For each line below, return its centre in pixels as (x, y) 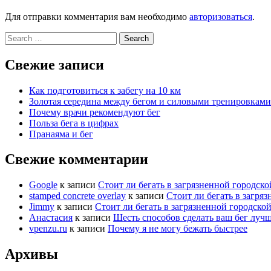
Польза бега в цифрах (74, 123)
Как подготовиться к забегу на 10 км (105, 90)
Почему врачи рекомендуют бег (95, 112)
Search (17, 36)
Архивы (31, 254)
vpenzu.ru (48, 229)
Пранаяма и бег (61, 134)
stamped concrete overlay (77, 196)
